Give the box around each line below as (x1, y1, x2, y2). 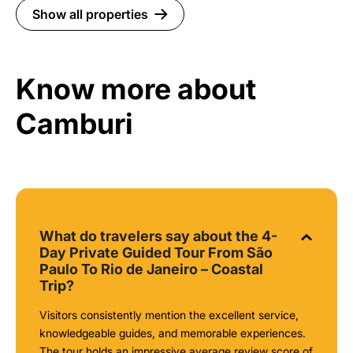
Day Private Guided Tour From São (39, 243, 273, 261)
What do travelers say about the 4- (39, 227, 277, 244)
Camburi (16, 106, 133, 141)
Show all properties (32, 6, 148, 22)
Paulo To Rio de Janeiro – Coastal (39, 260, 263, 277)
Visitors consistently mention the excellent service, (39, 307, 299, 321)
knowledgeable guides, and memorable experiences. (39, 325, 306, 340)
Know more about (16, 71, 256, 106)
